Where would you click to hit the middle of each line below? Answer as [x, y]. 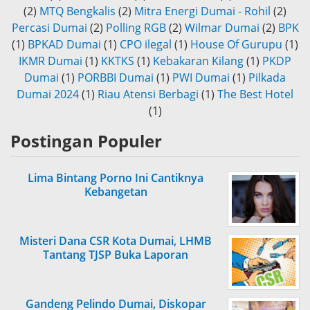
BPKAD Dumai [64, 45]
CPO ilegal [146, 45]
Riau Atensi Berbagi [148, 94]
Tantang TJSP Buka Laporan [116, 255]
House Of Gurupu [236, 45]
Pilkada [267, 78]
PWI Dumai [201, 78]
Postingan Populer [86, 141]
